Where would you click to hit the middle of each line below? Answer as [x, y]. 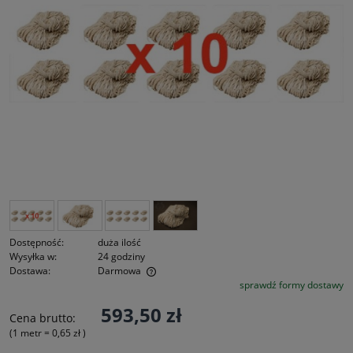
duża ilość [119, 242]
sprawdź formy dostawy [292, 284]
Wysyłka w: [33, 256]
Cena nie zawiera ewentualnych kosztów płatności [142, 286]
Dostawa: [30, 270]
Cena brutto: [43, 318]
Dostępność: [37, 242]
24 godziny [121, 256]
